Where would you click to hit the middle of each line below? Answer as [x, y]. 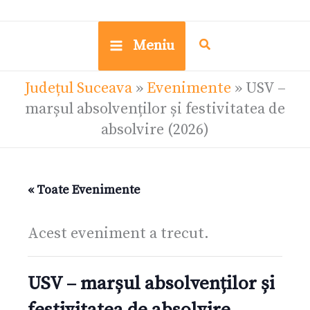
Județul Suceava [78, 88]
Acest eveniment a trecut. [118, 233]
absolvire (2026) [155, 129]
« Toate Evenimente [84, 190]
